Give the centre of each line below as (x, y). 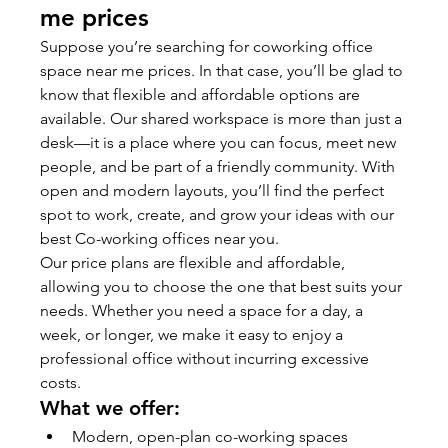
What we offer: (110, 407)
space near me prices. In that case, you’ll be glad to (224, 70)
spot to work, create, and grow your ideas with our (219, 214)
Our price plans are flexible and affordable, (195, 262)
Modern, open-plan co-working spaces (210, 436)
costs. (61, 382)
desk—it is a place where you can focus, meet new (220, 142)
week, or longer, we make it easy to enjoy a (194, 334)
